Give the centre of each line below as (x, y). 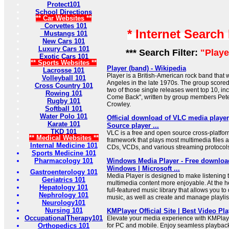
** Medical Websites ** (64, 138)
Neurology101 (64, 203)
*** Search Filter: (161, 53)
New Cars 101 (64, 41)
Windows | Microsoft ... (143, 168)
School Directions (64, 12)
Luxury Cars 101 (64, 49)
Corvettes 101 (64, 26)
